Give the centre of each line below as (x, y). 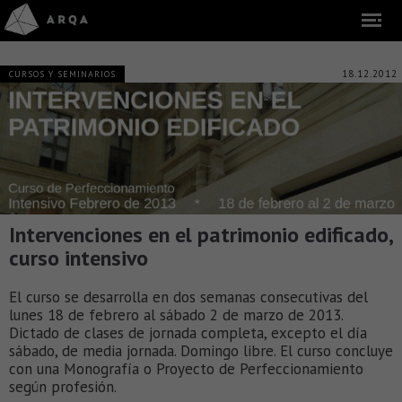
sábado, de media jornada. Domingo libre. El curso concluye (201, 351)
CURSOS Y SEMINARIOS (62, 74)
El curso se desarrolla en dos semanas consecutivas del (188, 297)
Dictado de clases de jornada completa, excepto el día (188, 333)
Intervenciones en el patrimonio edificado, (201, 235)
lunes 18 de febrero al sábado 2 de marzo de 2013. (176, 315)
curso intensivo (79, 258)
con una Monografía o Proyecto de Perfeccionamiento (186, 369)
